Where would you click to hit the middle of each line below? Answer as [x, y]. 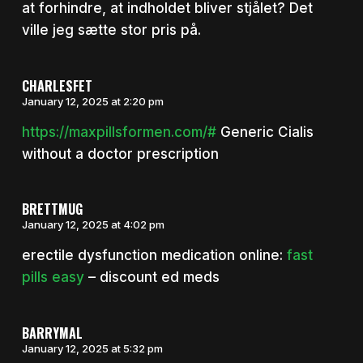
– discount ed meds [152, 278]
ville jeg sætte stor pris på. [111, 30]
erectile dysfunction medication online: [154, 256]
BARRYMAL [52, 333]
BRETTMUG [52, 209]
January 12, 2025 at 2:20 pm [92, 101]
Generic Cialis [265, 132]
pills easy [53, 278]
